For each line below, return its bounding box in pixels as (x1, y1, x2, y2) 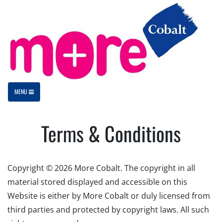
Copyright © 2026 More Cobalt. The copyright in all (7, 162, 195, 173)
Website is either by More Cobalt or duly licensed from (7, 190, 210, 201)
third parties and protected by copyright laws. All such (7, 204, 209, 215)
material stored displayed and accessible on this (7, 176, 187, 187)
